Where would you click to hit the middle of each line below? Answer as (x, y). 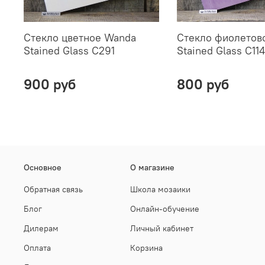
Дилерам (41, 228)
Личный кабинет (162, 228)
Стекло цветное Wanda (80, 38)
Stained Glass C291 (69, 51)
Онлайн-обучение (165, 209)
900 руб (50, 84)
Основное (43, 167)
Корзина (146, 248)
